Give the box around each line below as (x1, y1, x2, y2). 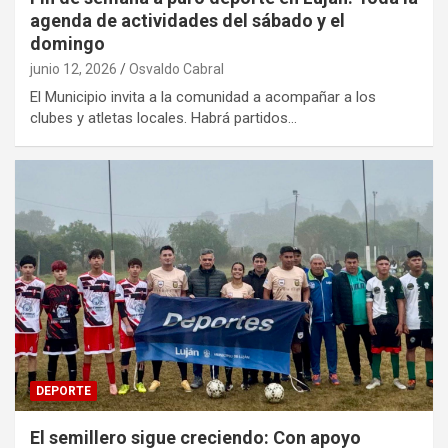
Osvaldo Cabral (129, 60, 224, 77)
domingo (30, 32, 105, 54)
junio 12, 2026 (30, 60, 117, 77)
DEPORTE (36, 383, 91, 398)
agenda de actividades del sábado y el (30, 9, 345, 31)
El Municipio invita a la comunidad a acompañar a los (30, 87, 376, 106)
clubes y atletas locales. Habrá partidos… (30, 108, 297, 127)
